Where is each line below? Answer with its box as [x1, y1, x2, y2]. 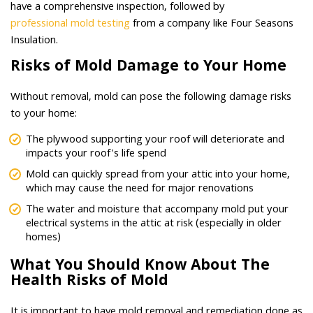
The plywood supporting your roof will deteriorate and [26, 131, 284, 150]
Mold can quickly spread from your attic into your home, [26, 166, 290, 185]
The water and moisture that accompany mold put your [26, 201, 289, 220]
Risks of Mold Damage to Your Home [10, 54, 286, 81]
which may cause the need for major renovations [26, 180, 254, 199]
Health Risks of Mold [10, 269, 168, 296]
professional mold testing [10, 15, 130, 34]
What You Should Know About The [10, 254, 270, 280]
